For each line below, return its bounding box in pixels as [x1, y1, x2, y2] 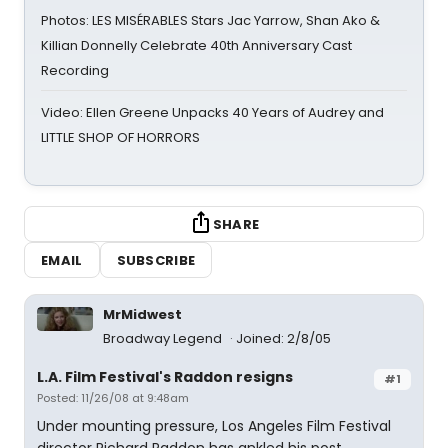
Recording [41, 61, 109, 80]
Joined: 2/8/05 [236, 329, 331, 348]
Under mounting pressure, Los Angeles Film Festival [37, 416, 391, 436]
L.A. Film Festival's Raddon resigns [37, 367, 293, 387]
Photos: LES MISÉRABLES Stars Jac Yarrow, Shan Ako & [41, 11, 380, 30]
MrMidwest [103, 305, 182, 324]
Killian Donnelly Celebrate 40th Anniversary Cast [41, 36, 352, 55]
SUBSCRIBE [116, 250, 196, 270]
